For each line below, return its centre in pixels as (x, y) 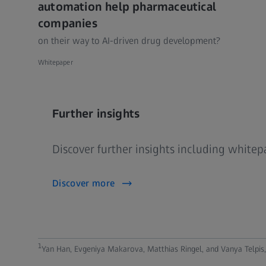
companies (68, 23)
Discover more (84, 183)
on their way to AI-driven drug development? (129, 40)
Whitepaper (56, 62)
